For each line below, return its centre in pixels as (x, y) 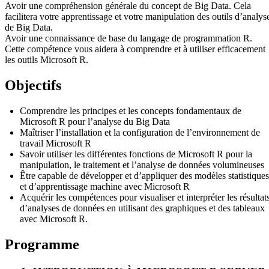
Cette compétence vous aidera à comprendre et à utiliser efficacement (135, 49)
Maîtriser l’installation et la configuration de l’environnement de (140, 132)
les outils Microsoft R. (47, 59)
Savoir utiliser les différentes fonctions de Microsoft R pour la (136, 154)
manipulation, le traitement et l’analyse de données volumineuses (142, 165)
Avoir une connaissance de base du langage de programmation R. (128, 38)
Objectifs (33, 85)
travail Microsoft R (56, 143)
